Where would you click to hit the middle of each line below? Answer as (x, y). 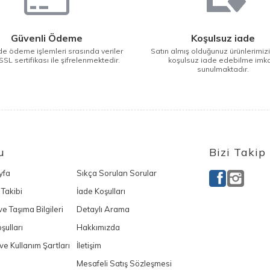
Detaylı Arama (103, 209)
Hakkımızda (98, 227)
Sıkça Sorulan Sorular (116, 173)
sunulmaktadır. (223, 69)
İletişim (89, 245)
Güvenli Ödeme (47, 38)
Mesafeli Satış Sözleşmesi (124, 263)
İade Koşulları (101, 191)
